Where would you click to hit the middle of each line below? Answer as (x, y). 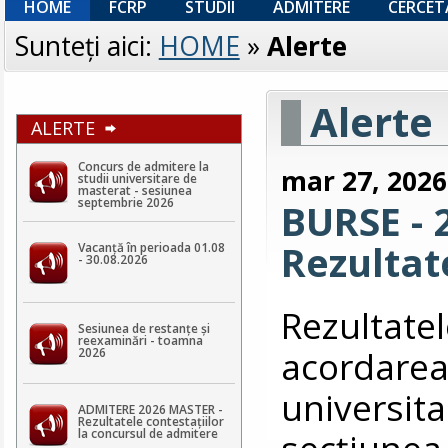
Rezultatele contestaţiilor (150, 421)
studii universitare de (137, 178)
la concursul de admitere (147, 433)
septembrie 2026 (125, 202)
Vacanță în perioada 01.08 (151, 247)
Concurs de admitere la (143, 166)
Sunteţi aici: (86, 45)
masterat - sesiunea (134, 190)
